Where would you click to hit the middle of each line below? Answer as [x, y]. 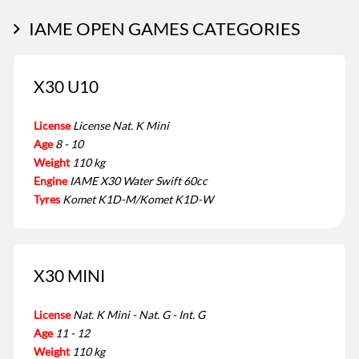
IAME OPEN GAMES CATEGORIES [165, 29]
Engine [50, 181]
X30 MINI [69, 276]
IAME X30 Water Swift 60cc [139, 181]
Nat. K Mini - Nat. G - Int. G [139, 315]
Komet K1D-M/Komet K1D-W [138, 200]
